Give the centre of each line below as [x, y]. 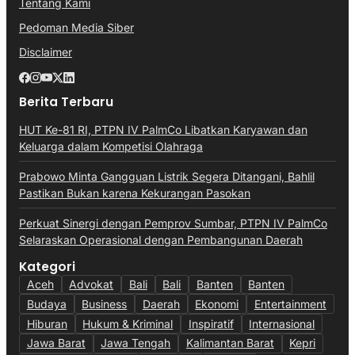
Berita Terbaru [66, 101]
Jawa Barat [56, 343]
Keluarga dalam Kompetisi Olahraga [111, 146]
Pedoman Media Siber [76, 27]
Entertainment [290, 303]
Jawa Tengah [136, 343]
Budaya [46, 303]
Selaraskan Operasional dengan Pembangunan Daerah [161, 239]
